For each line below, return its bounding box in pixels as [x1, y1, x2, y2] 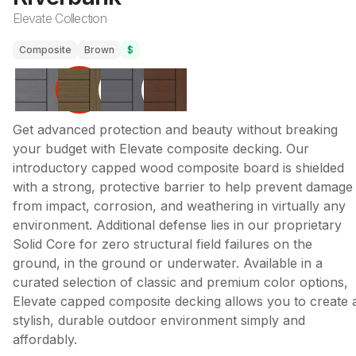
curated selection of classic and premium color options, [13, 274, 348, 290]
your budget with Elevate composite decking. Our [13, 141, 309, 157]
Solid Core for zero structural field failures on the [13, 236, 312, 252]
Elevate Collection [13, 10, 107, 26]
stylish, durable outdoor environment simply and [13, 312, 305, 328]
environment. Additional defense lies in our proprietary [13, 217, 342, 233]
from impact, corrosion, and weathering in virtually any [13, 198, 346, 214]
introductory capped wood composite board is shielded [13, 160, 344, 176]
